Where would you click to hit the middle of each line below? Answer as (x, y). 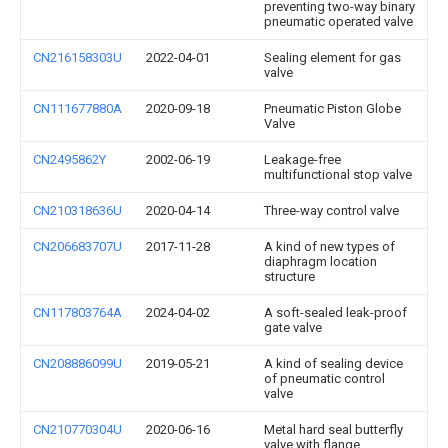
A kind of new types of (329, 246)
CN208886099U (77, 363)
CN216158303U (77, 57)
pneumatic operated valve (338, 21)
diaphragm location (320, 261)
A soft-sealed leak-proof (335, 312)
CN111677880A (77, 108)
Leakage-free (302, 159)
